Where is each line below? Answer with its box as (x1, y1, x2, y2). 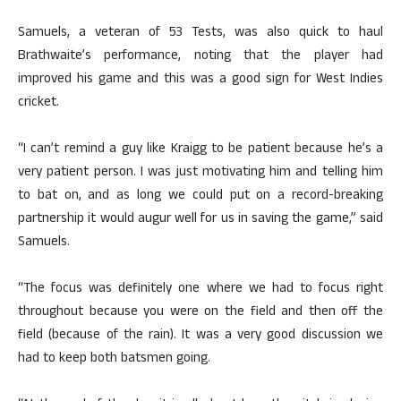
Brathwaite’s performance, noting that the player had (18, 46, 383, 68)
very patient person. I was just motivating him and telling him (18, 162, 383, 184)
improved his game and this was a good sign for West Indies (18, 69, 383, 91)
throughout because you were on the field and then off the (18, 302, 383, 324)
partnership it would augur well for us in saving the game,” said (18, 209, 383, 231)
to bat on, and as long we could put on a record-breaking (18, 185, 383, 208)
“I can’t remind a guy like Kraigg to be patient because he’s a (18, 139, 383, 161)
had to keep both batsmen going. (18, 348, 210, 371)
